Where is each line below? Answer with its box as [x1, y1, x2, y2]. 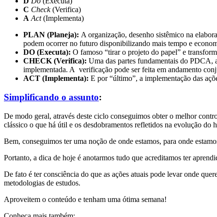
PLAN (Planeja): [23, 31, 79, 39]
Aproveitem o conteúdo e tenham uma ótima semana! [4, 195, 167, 203]
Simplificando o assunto [4, 92, 99, 103]
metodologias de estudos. [4, 178, 80, 187]
